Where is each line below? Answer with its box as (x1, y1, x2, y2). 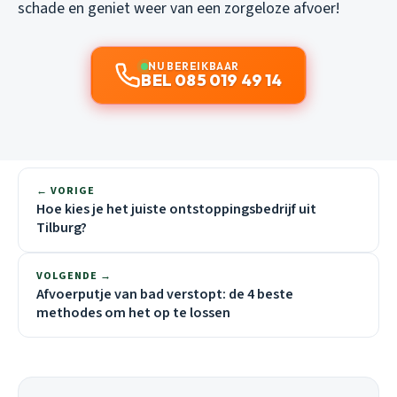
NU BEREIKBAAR (148, 59, 239, 74)
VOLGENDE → (36, 269, 112, 284)
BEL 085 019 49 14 (141, 70, 283, 91)
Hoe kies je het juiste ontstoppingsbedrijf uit (36, 199, 316, 220)
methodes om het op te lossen (36, 303, 230, 323)
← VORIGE (36, 183, 95, 199)
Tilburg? (36, 218, 87, 238)
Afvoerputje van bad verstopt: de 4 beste (36, 284, 293, 305)
